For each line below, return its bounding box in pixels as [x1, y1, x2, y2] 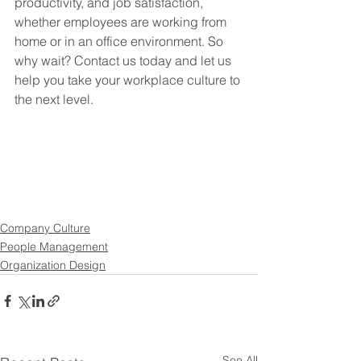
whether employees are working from [15, 14, 230, 31]
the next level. [15, 91, 93, 108]
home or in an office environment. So [15, 33, 226, 50]
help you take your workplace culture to [15, 72, 243, 89]
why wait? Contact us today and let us [15, 52, 234, 69]
